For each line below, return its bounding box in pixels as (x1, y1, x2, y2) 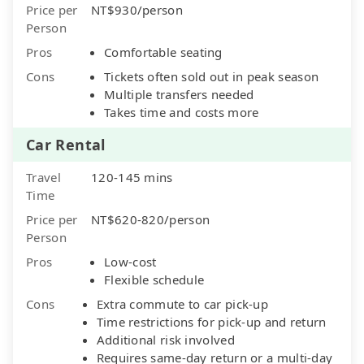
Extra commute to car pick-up (96, 295, 269, 312)
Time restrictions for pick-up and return (96, 313, 327, 330)
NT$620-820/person (91, 210, 210, 227)
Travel (26, 168, 61, 185)
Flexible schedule (104, 271, 205, 288)
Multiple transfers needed (104, 85, 254, 102)
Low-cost (104, 253, 157, 270)
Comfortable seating (104, 43, 223, 60)
